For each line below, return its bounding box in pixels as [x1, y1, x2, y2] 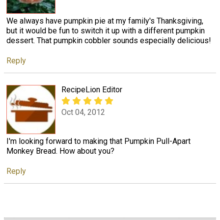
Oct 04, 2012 [61, 108, 105, 117]
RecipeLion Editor [61, 84, 122, 94]
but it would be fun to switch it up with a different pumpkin [6, 26, 205, 35]
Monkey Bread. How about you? [6, 146, 114, 156]
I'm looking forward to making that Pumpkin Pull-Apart [6, 136, 191, 146]
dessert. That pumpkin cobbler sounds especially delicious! [6, 35, 211, 45]
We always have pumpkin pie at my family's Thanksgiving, [6, 16, 203, 26]
